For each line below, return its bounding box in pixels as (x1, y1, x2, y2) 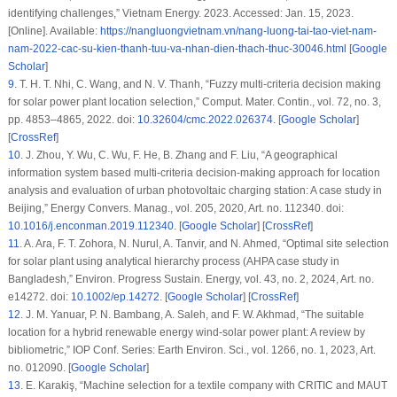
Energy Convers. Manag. (50, 202, 170, 215)
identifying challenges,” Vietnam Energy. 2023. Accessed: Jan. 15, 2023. (7, 7, 354, 20)
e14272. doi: (7, 291, 71, 304)
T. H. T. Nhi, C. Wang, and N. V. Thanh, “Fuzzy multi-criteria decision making (16, 78, 381, 91)
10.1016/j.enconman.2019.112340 (7, 220, 174, 233)
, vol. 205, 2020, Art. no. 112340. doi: (169, 202, 344, 215)
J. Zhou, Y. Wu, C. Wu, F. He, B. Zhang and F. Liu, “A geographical (22, 149, 338, 162)
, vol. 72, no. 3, (311, 96, 381, 109)
